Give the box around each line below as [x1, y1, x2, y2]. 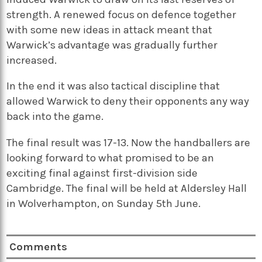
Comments [9, 240, 68, 253]
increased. [6, 53, 57, 67]
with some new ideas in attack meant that [6, 23, 213, 36]
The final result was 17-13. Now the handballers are [6, 136, 251, 149]
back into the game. [6, 110, 104, 123]
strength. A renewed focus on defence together [6, 8, 237, 21]
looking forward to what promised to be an [6, 151, 215, 164]
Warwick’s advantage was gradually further [6, 38, 218, 51]
